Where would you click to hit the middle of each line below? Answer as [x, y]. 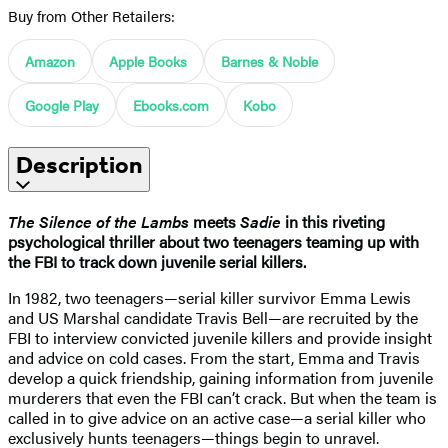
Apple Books [148, 60]
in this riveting [333, 221]
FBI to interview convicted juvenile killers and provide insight [220, 337]
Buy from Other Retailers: [91, 15]
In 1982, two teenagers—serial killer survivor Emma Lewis [209, 297]
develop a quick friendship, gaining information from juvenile [220, 377]
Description [79, 164]
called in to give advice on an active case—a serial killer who [217, 417]
